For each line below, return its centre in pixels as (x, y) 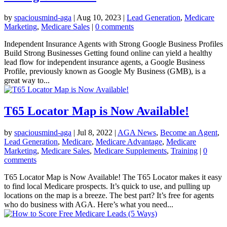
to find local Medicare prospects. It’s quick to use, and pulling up (107, 186)
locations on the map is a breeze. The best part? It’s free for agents (109, 196)
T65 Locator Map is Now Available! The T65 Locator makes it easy (113, 177)
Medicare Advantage (129, 142)
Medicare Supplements (130, 151)
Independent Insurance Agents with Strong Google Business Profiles (113, 44)
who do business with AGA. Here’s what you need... (89, 205)
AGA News (137, 133)
